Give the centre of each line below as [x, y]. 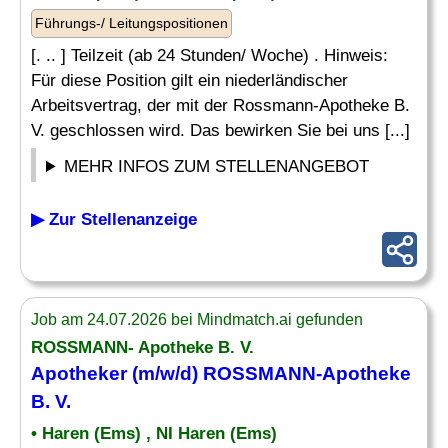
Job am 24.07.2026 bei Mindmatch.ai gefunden [197, 319]
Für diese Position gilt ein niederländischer [189, 80]
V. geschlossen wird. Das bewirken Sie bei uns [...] [220, 130]
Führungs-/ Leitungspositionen [131, 23]
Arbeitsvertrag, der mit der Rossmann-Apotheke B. [220, 105]
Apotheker [79, 373]
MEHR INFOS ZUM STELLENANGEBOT [217, 166]
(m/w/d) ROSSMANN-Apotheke [269, 373]
